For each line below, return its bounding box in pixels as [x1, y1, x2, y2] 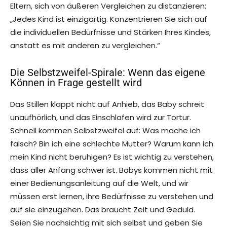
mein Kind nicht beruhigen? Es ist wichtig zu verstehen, [10, 152, 214, 163]
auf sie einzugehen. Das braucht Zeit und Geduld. [10, 204, 195, 215]
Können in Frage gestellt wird [10, 77, 142, 89]
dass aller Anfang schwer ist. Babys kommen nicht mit [10, 165, 213, 176]
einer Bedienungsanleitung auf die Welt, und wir [10, 178, 188, 189]
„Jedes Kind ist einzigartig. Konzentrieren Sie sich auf [10, 14, 207, 25]
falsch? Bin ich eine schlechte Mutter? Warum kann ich [10, 138, 213, 149]
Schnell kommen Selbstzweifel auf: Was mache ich [10, 125, 201, 136]
